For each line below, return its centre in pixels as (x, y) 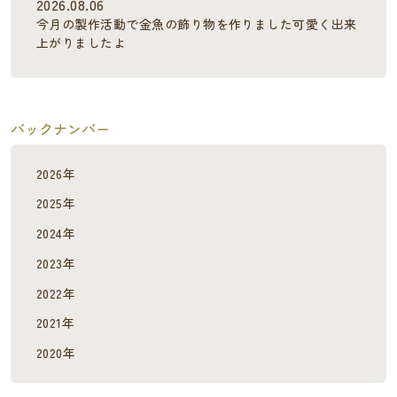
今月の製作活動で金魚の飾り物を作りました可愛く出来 (196, 24)
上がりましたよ (81, 43)
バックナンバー (60, 129)
